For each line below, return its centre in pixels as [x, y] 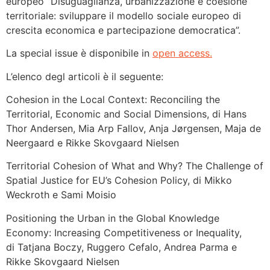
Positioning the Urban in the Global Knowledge [113, 218]
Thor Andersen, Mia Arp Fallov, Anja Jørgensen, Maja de [133, 128]
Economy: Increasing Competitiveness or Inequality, [124, 232]
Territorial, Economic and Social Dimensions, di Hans [126, 114]
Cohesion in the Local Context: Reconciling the [113, 99]
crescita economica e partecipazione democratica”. [123, 30]
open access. [182, 53]
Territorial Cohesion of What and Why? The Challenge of [135, 166]
